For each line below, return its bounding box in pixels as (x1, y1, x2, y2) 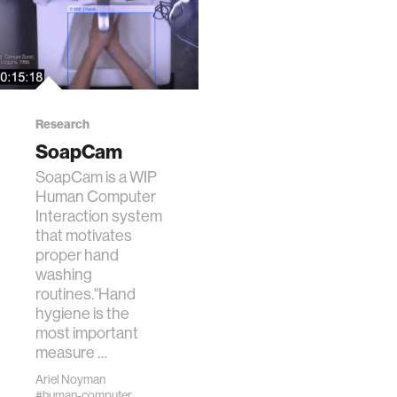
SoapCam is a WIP (35, 167, 157, 187)
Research (35, 116, 90, 132)
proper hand (35, 245, 119, 265)
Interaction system (35, 206, 162, 226)
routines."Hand (35, 284, 136, 304)
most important (35, 323, 138, 343)
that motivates (35, 225, 132, 245)
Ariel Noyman (35, 371, 105, 387)
